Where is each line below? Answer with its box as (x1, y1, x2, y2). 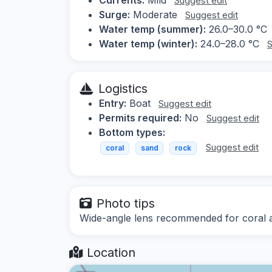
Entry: (99, 97, 126, 109)
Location (83, 245, 135, 260)
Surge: (99, 8, 130, 21)
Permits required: (99, 111, 182, 124)
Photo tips (97, 196, 155, 211)
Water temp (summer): (99, 22, 206, 35)
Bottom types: (99, 126, 165, 138)
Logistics (98, 81, 148, 96)
